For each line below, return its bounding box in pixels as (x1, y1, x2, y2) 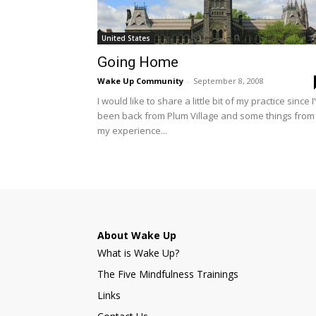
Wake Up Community (97, 75, 183, 86)
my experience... (97, 124, 167, 137)
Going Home (97, 54, 178, 71)
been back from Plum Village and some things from (97, 109, 315, 122)
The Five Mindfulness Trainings (97, 267, 238, 281)
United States (102, 33, 150, 43)
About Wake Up (97, 229, 176, 242)
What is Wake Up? (97, 246, 179, 260)
